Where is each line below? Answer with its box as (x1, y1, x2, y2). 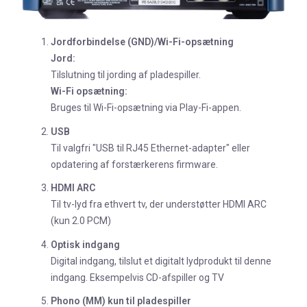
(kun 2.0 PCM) (51, 215, 111, 227)
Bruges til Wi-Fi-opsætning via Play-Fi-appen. (51, 102, 241, 114)
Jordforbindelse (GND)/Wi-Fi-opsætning (51, 36, 234, 48)
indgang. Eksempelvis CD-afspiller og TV (51, 271, 224, 283)
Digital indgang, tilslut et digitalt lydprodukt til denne (51, 255, 271, 267)
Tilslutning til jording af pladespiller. (51, 69, 201, 81)
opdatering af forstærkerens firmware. (51, 158, 218, 170)
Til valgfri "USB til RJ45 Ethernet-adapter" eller (51, 142, 250, 153)
